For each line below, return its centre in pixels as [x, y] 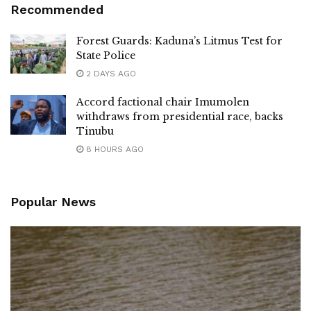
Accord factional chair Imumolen [163, 102]
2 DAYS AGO [110, 74]
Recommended [57, 10]
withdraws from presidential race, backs [180, 117]
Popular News [53, 202]
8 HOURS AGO [114, 150]
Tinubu [95, 132]
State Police [106, 56]
